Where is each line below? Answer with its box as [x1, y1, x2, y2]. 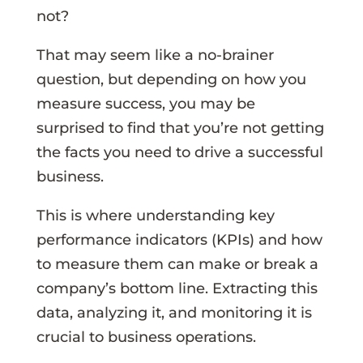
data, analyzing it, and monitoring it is [36, 303, 312, 322]
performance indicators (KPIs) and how [36, 230, 322, 249]
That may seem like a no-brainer [36, 45, 274, 64]
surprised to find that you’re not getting [36, 118, 324, 137]
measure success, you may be [36, 94, 255, 113]
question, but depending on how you [36, 70, 306, 88]
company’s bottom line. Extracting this [36, 279, 318, 297]
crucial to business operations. [36, 327, 256, 346]
